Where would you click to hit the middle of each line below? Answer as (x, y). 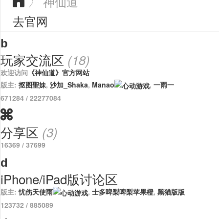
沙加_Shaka (69, 85)
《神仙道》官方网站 (59, 72)
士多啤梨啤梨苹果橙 (123, 192)
